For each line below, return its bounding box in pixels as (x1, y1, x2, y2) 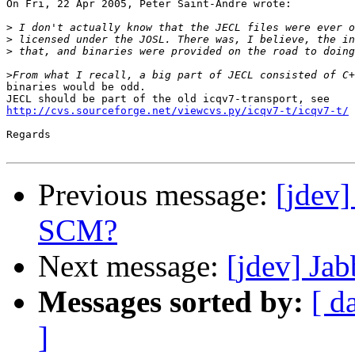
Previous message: (38, 177, 276, 212)
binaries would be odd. (6, 81, 146, 94)
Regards (6, 128, 51, 141)
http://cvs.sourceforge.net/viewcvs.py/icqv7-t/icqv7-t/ (6, 105, 349, 117)
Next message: (38, 249, 227, 284)
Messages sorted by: (38, 284, 303, 319)
